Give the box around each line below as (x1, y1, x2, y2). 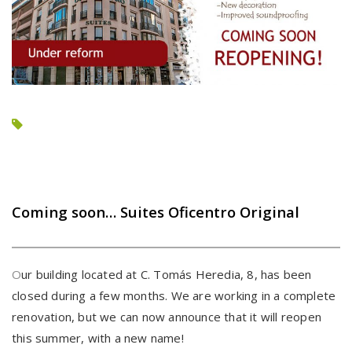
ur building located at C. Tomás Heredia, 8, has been (21, 266, 312, 283)
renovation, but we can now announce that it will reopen (12, 309, 322, 325)
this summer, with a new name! (12, 330, 184, 346)
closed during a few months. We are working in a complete (12, 288, 336, 304)
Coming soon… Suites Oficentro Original (12, 202, 299, 222)
